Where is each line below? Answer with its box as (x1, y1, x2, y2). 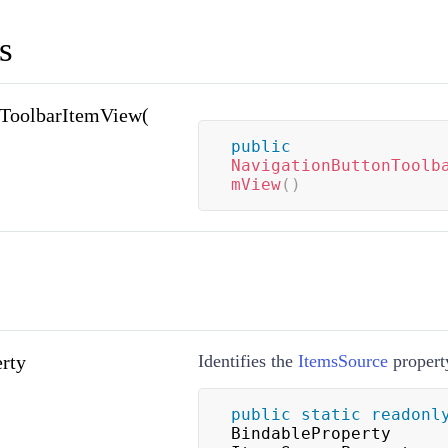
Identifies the (197, 351, 298, 372)
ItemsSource (297, 351, 388, 372)
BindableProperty (230, 424, 391, 444)
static (300, 405, 361, 425)
